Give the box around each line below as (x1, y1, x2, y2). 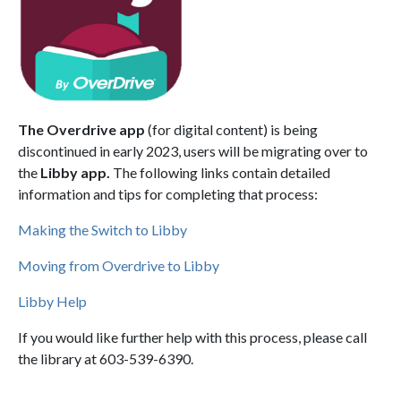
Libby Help (18, 293, 87, 311)
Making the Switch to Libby (18, 221, 187, 239)
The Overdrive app (18, 121, 145, 139)
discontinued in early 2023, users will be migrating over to (18, 142, 368, 160)
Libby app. (40, 164, 110, 182)
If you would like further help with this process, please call (18, 328, 367, 346)
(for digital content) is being (145, 121, 318, 139)
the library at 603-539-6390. (18, 350, 193, 368)
